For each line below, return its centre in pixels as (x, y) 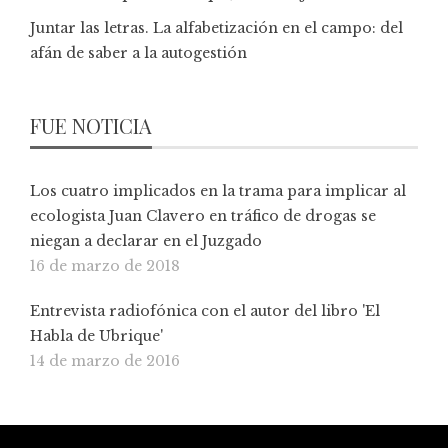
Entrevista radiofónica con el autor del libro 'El (205, 311)
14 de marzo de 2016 (105, 361)
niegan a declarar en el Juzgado (146, 241)
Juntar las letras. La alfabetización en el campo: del (216, 28)
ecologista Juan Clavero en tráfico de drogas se (203, 216)
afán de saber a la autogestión (138, 53)
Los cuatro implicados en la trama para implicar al (218, 191)
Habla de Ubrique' (96, 336)
